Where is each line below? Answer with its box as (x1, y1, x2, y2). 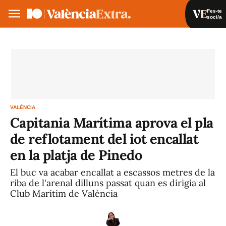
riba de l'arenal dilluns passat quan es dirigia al (10, 177, 206, 189)
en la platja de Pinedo (10, 146, 142, 163)
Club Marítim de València (10, 188, 118, 199)
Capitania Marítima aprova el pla (10, 114, 213, 131)
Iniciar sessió (149, 36, 192, 44)
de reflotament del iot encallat (10, 130, 199, 147)
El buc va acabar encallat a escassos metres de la (10, 166, 215, 178)
